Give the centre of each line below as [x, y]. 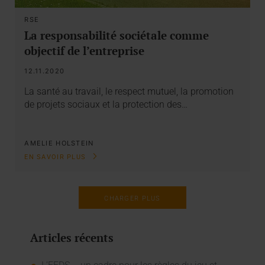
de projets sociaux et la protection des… [106, 104]
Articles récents [72, 238]
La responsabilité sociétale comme [117, 35]
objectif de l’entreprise [85, 51]
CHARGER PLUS [132, 199]
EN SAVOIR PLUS [56, 157]
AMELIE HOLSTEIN [59, 143]
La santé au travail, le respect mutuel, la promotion [129, 91]
